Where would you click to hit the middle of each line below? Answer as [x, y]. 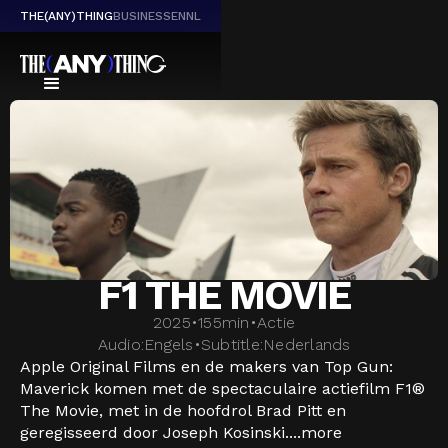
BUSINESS [142, 16]
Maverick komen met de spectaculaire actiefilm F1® [222, 388]
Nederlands [307, 344]
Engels [169, 344]
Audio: [120, 344]
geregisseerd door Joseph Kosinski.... [160, 432]
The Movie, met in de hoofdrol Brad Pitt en [183, 410]
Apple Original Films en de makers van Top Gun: [206, 366]
